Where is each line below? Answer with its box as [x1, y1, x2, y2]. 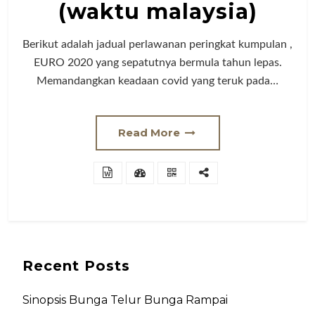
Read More [117, 126, 183, 139]
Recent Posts [22, 257, 130, 274]
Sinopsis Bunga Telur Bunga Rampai [22, 293, 228, 307]
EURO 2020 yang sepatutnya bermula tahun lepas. [33, 57, 282, 68]
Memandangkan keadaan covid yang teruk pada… [37, 75, 278, 86]
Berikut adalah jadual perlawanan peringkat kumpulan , [22, 39, 292, 50]
